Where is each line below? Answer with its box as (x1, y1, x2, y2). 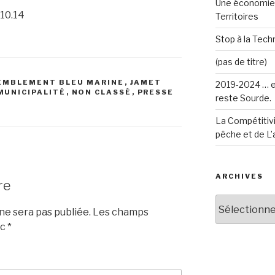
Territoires (215, 11, 258, 22)
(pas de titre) (215, 56, 267, 68)
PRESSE (137, 88, 174, 97)
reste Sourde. (215, 93, 271, 104)
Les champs (91, 206, 149, 218)
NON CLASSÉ (71, 88, 132, 97)
